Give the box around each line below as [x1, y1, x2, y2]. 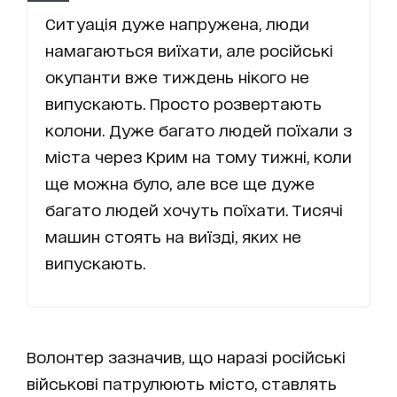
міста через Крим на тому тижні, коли [45, 147, 352, 166]
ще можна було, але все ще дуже [45, 174, 315, 192]
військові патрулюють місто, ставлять [27, 374, 337, 393]
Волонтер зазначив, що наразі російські [27, 347, 346, 366]
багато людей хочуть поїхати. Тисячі [45, 200, 343, 219]
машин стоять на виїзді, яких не [45, 227, 301, 245]
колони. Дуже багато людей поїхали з [45, 121, 352, 139]
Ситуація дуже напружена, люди [45, 14, 309, 33]
